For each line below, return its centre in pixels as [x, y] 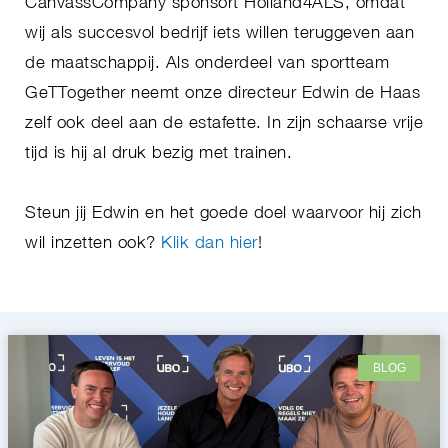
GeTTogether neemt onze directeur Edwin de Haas [222, 92]
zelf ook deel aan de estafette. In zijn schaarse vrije [224, 122]
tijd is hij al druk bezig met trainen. [158, 152]
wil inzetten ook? [93, 241]
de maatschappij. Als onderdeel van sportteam [207, 62]
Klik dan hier [209, 241]
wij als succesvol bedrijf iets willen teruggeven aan [219, 32]
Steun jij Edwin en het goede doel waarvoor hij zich [223, 211]
